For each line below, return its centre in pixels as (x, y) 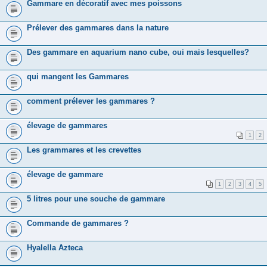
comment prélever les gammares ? (91, 101)
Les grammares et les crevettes (84, 150)
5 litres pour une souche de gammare (96, 198)
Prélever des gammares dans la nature (98, 27)
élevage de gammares (67, 125)
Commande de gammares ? (78, 223)
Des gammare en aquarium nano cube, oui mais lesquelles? (138, 52)
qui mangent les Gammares (78, 76)
